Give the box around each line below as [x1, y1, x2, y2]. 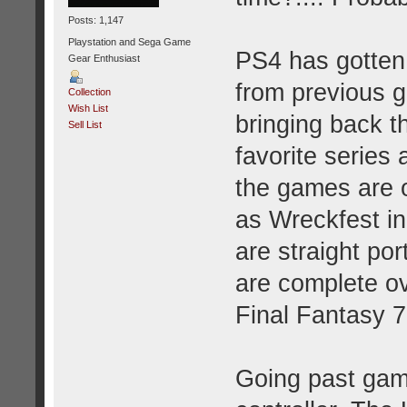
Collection [67, 85, 111, 97]
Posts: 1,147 [67, 15, 124, 26]
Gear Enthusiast [67, 52, 140, 64]
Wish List [67, 102, 108, 114]
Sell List [67, 118, 102, 130]
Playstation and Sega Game [67, 35, 191, 47]
